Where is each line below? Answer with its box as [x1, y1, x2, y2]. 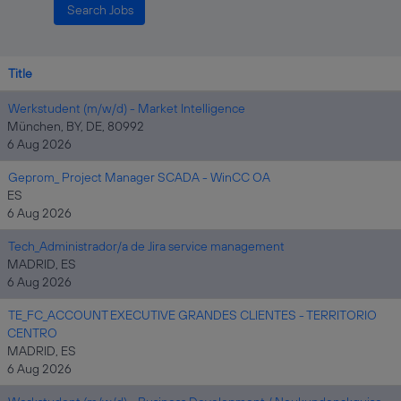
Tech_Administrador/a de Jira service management [8, 238, 285, 254]
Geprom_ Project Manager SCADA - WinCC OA [8, 169, 270, 185]
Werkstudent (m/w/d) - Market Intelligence [8, 100, 245, 116]
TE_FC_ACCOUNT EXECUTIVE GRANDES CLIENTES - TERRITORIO [8, 307, 377, 323]
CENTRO [7, 325, 57, 341]
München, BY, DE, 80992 [7, 118, 144, 134]
